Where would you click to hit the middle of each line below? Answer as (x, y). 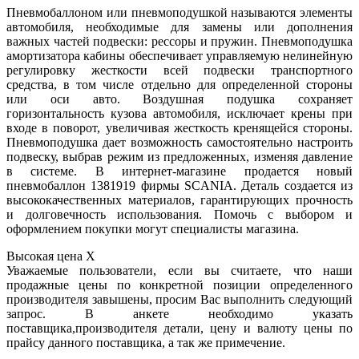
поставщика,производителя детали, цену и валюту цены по (179, 329)
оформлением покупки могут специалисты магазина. (153, 229)
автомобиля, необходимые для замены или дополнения (179, 27)
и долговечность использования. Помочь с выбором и (179, 215)
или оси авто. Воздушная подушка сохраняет (179, 99)
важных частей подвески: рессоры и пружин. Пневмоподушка (179, 42)
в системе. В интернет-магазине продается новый (179, 171)
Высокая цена (46, 256)
